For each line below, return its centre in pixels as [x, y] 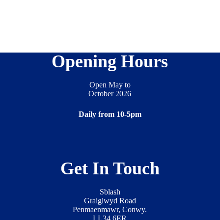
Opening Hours [110, 62]
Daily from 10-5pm [110, 114]
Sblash [110, 192]
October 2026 [110, 94]
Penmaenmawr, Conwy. [110, 209]
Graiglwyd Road [110, 200]
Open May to [110, 85]
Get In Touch [110, 169]
